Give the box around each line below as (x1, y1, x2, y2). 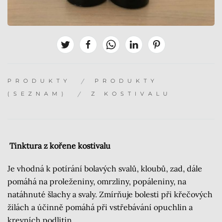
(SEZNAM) (7, 90, 67, 98)
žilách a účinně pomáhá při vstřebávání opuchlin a (7, 202, 193, 213)
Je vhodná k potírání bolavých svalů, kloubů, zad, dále (7, 164, 202, 174)
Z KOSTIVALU (91, 90, 171, 98)
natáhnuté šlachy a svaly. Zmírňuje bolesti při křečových (7, 189, 213, 200)
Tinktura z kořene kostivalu (7, 141, 111, 151)
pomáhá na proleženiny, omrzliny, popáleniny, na (7, 176, 186, 187)
